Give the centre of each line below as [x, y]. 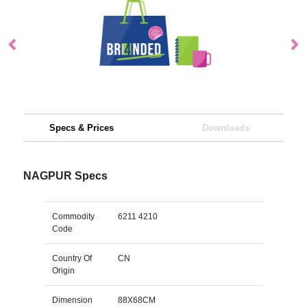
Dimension [72, 300]
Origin [63, 270]
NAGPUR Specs [65, 175]
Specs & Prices [81, 127]
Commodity [73, 216]
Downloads [225, 127]
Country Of [72, 258]
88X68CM [136, 300]
